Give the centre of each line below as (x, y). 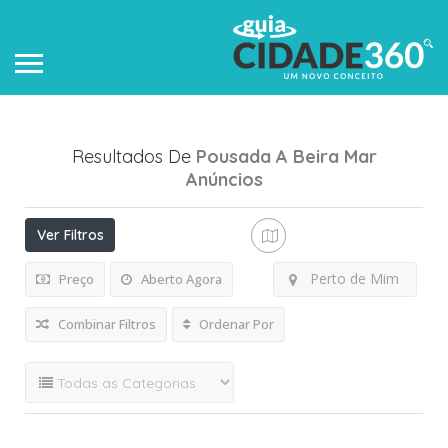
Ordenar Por (235, 324)
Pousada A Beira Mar (286, 156)
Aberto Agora (180, 279)
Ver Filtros (70, 235)
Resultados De (133, 156)
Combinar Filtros (105, 324)
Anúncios (224, 179)
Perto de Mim (354, 278)
